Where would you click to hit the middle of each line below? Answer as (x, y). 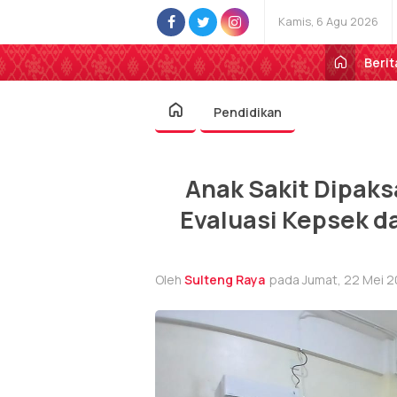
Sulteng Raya (225, 279)
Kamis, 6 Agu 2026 (328, 21)
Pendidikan (248, 112)
